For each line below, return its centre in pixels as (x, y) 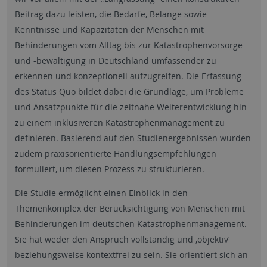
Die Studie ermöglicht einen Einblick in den (101, 193)
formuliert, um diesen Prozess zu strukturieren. (109, 169)
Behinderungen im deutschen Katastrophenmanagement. (131, 224)
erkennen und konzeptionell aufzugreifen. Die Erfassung (128, 76)
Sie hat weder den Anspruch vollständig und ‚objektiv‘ (122, 239)
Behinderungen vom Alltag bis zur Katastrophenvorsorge (128, 45)
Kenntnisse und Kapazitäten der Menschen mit (109, 30)
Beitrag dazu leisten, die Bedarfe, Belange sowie (111, 14)
